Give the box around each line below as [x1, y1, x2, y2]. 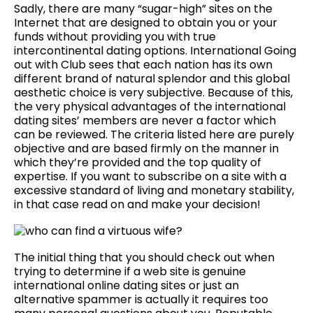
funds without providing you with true [14, 28, 216, 45]
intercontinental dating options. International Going [14, 42, 296, 59]
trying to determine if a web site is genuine [14, 263, 246, 279]
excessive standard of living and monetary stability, [14, 182, 294, 198]
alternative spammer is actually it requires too [14, 291, 268, 307]
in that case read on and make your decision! [14, 196, 261, 212]
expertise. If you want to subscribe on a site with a [14, 168, 286, 184]
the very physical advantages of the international [14, 98, 286, 115]
